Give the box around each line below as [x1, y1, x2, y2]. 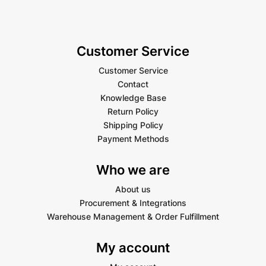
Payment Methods [97, 134, 169, 144]
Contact [118, 79, 148, 90]
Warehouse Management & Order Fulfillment [47, 211, 219, 222]
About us [115, 184, 151, 195]
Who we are [96, 162, 170, 178]
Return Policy [107, 106, 159, 117]
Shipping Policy [103, 120, 163, 131]
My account [96, 240, 170, 256]
